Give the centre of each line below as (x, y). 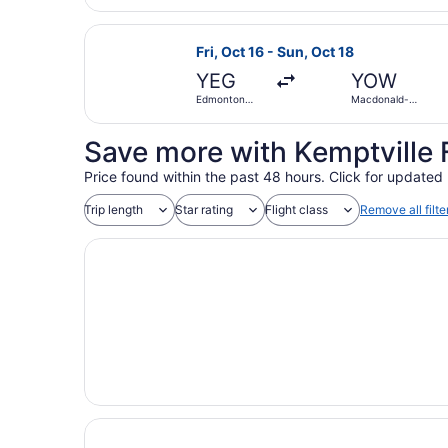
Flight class (296, 209)
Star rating (204, 209)
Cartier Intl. (378, 110)
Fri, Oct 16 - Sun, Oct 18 (275, 51)
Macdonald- (380, 98)
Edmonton (220, 98)
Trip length (113, 209)
